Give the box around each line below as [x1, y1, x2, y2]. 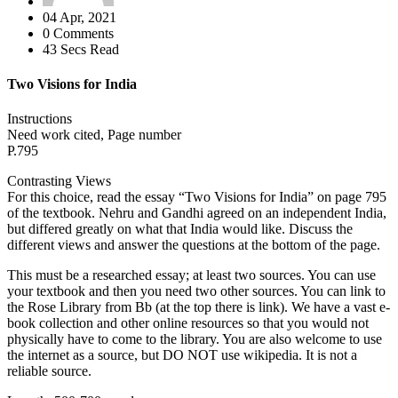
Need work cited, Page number [7, 127, 181, 143]
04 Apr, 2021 [43, 9, 116, 25]
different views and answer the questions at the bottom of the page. [7, 237, 380, 253]
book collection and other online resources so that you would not [7, 315, 369, 331]
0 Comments [43, 25, 114, 41]
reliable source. [7, 363, 92, 379]
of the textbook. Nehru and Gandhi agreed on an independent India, [7, 205, 386, 221]
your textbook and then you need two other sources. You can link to [7, 283, 386, 299]
